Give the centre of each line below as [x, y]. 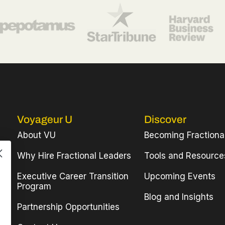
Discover [165, 120]
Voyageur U [44, 120]
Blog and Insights [179, 197]
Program [34, 187]
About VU [36, 135]
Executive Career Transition [73, 177]
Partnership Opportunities [68, 207]
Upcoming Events [180, 177]
